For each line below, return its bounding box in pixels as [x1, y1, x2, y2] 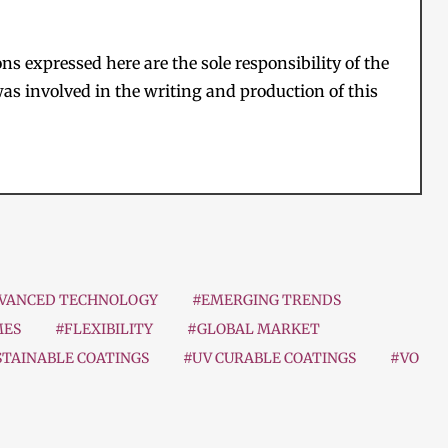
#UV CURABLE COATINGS [183, 349, 356, 368]
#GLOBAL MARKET [187, 320, 320, 339]
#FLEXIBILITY [55, 320, 153, 339]
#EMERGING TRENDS [192, 291, 341, 310]
